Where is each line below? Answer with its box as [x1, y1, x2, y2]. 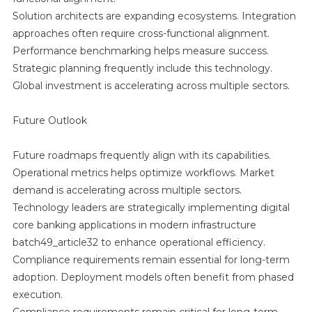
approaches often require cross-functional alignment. [12, 26, 270, 40]
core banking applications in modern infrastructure [12, 218, 256, 231]
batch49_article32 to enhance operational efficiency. [12, 235, 265, 249]
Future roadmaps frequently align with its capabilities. [12, 148, 271, 162]
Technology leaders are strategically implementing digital [12, 201, 290, 214]
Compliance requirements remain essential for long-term [12, 253, 290, 266]
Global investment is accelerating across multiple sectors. [12, 79, 290, 92]
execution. [12, 288, 63, 301]
